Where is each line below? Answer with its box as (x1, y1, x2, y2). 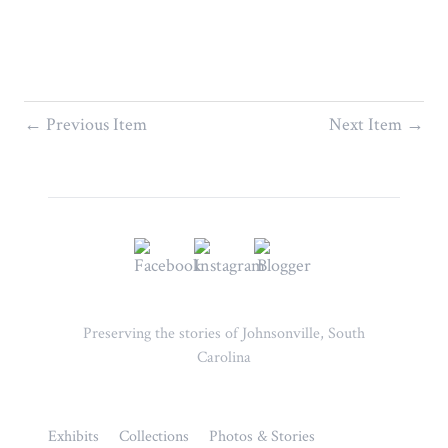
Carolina (197, 346, 251, 368)
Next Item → (329, 112, 424, 136)
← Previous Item (24, 112, 147, 136)
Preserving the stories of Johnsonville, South (83, 322, 365, 344)
